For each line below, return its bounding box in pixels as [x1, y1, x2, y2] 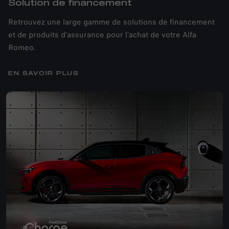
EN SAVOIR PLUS [8, 71, 79, 77]
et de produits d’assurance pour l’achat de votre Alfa [8, 29, 196, 41]
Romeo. [8, 42, 36, 54]
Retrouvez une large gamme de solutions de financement [8, 16, 215, 28]
